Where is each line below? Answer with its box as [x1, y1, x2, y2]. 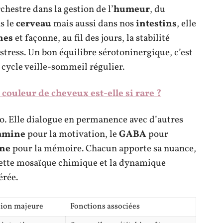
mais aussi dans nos [51, 17, 136, 30]
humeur [113, 2, 150, 16]
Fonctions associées [70, 201, 140, 212]
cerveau [16, 17, 51, 30]
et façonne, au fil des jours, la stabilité [13, 31, 170, 45]
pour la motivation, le [25, 127, 119, 141]
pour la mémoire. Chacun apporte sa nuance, [10, 142, 196, 155]
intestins [136, 17, 177, 30]
